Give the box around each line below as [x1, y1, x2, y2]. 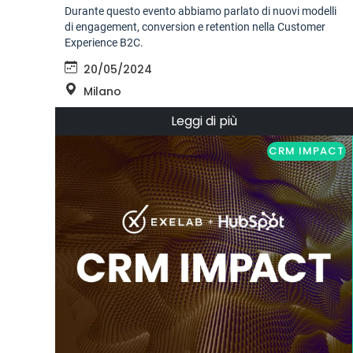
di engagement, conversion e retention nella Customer [65, 20, 325, 34]
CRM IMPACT [269, 143, 345, 159]
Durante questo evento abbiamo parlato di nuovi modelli [65, 5, 336, 18]
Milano [84, 84, 121, 100]
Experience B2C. [65, 36, 143, 50]
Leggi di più [170, 112, 237, 131]
